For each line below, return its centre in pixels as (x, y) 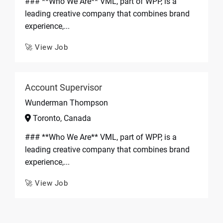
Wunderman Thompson (66, 103)
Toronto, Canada (61, 118)
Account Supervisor (63, 87)
